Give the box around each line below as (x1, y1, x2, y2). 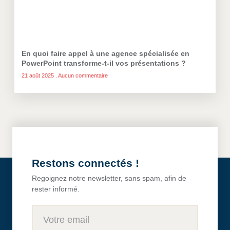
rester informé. (32, 185, 80, 194)
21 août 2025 (22, 72, 55, 79)
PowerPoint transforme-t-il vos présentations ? (22, 59, 186, 68)
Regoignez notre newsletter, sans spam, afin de (32, 174, 186, 183)
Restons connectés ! (32, 157, 139, 169)
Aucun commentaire (57, 72, 108, 79)
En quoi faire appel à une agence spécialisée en (22, 49, 189, 58)
